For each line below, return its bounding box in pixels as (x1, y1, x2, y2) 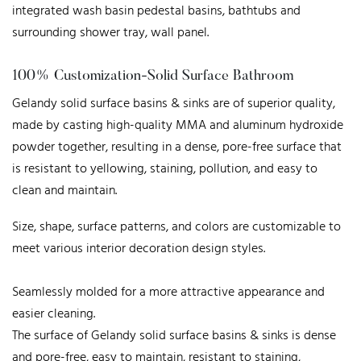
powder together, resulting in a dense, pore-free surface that (12, 136, 342, 158)
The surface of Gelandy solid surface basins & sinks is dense (12, 325, 336, 346)
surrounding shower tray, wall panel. (12, 22, 209, 44)
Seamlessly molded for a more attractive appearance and (12, 281, 325, 303)
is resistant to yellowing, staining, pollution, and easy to (12, 158, 317, 180)
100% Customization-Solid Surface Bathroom (12, 68, 293, 84)
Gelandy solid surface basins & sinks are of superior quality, (12, 93, 335, 114)
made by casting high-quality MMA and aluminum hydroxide (12, 114, 343, 136)
